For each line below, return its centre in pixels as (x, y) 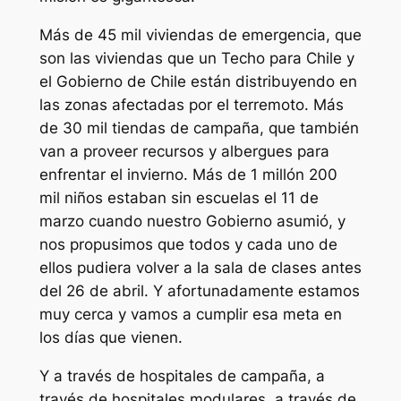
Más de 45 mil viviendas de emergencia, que (200, 34)
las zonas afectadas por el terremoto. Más (191, 104)
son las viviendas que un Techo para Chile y (196, 58)
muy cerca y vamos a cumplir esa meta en (190, 314)
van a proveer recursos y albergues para (184, 151)
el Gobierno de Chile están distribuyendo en (198, 81)
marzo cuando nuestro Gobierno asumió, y (192, 221)
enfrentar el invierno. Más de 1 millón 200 (188, 174)
